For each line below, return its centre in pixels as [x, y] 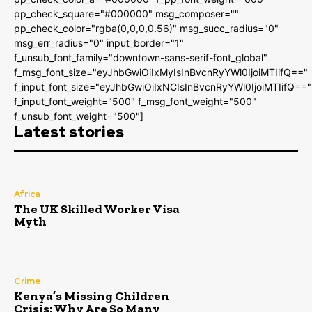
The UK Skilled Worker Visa [97, 209]
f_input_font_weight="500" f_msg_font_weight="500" [135, 102]
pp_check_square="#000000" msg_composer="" [126, 14]
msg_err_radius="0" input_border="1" [99, 43]
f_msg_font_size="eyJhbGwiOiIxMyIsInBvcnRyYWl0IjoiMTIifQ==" [161, 72]
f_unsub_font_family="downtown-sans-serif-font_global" [141, 58]
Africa [27, 194]
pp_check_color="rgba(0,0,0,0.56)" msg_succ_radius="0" [146, 29]
